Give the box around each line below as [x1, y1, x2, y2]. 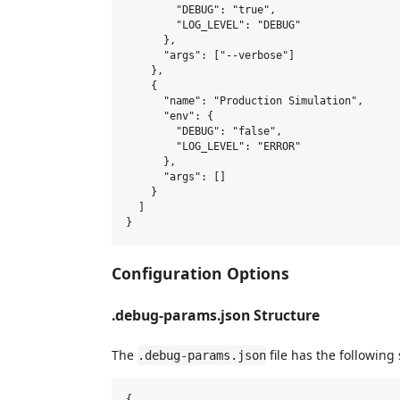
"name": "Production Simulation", [126, 95, 363, 108]
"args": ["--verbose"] [126, 49, 295, 62]
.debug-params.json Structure [112, 304, 320, 325]
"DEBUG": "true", [126, 4, 276, 17]
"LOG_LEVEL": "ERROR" [126, 140, 301, 154]
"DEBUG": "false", [126, 125, 282, 138]
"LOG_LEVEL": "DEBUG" [126, 19, 301, 32]
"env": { [126, 110, 213, 123]
